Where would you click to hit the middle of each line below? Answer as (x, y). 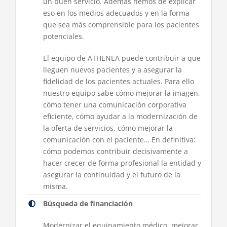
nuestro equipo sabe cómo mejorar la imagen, (121, 93)
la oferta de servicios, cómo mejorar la (108, 128)
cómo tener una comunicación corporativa (115, 105)
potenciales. (63, 36)
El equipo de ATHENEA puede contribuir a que (122, 58)
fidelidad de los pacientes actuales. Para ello (118, 82)
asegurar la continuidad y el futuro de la (111, 175)
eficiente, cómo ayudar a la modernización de (120, 117)
